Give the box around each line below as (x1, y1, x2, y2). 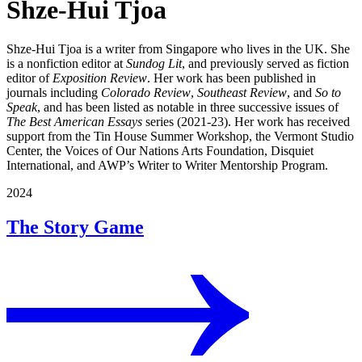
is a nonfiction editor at (6, 57, 126, 71)
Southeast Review (197, 86, 287, 100)
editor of (6, 71, 53, 86)
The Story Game (6, 216, 144, 238)
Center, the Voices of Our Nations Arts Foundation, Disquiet (6, 144, 314, 158)
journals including (6, 86, 101, 100)
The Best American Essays (6, 115, 142, 129)
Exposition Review (53, 71, 147, 86)
